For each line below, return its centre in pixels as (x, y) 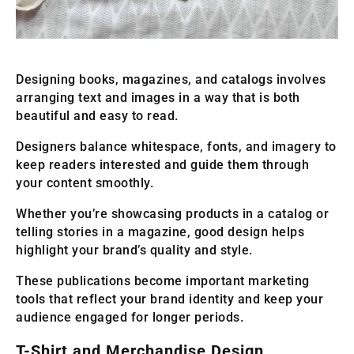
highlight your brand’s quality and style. (134, 250)
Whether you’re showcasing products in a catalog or (172, 214)
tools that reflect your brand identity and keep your (169, 299)
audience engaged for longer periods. (130, 318)
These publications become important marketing (163, 281)
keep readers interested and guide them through (162, 165)
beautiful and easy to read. (97, 116)
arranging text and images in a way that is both (158, 98)
